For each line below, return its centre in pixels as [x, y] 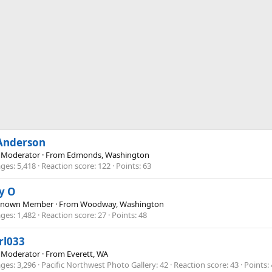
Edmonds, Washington [108, 155]
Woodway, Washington [122, 204]
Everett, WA [87, 253]
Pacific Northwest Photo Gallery [99, 264]
